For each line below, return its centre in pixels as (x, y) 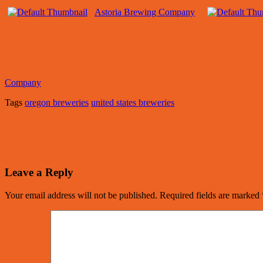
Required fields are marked (211, 195)
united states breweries (133, 103)
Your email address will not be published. (81, 195)
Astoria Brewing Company (145, 12)
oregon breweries (57, 103)
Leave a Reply (39, 172)
